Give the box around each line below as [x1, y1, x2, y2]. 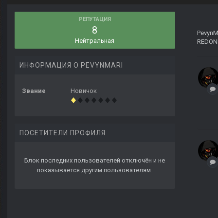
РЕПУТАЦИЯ [79, 16, 111, 23]
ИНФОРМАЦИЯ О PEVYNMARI [19, 61, 123, 70]
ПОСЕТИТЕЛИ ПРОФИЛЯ [19, 129, 106, 137]
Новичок [71, 87, 97, 95]
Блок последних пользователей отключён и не [24, 157, 165, 164]
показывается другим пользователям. [37, 166, 153, 174]
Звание [22, 87, 46, 95]
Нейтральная [75, 37, 115, 45]
